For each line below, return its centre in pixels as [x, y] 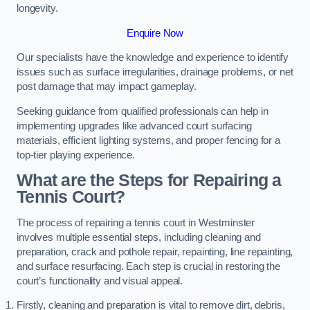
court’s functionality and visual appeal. [100, 281]
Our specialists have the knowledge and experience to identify [153, 58]
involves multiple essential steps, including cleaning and [139, 237]
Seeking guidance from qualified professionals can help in [143, 111]
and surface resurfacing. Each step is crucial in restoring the [148, 266]
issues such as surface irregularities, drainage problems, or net [155, 72]
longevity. [37, 9]
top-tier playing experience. [76, 155]
